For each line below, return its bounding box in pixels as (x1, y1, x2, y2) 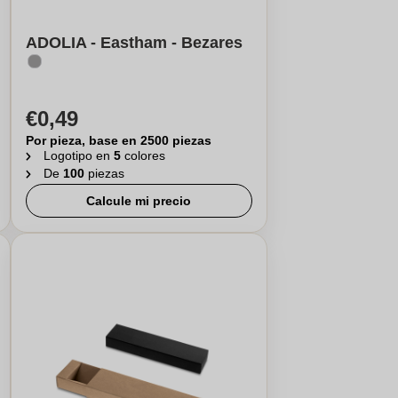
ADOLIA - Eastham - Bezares (25, 34, 243, 52)
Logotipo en (43, 148, 114, 163)
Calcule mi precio (86, 194, 192, 208)
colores (123, 148, 165, 163)
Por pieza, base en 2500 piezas (25, 133, 211, 147)
